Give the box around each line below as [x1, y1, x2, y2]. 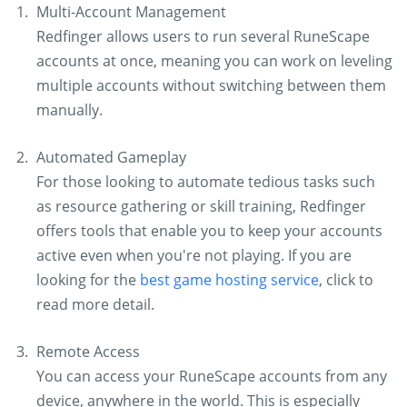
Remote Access [36, 342, 140, 362]
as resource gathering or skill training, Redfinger [36, 196, 366, 216]
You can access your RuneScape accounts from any [36, 366, 387, 386]
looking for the [36, 270, 140, 290]
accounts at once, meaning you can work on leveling [36, 51, 392, 71]
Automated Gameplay [36, 147, 186, 167]
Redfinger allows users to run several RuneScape [36, 26, 370, 46]
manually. [36, 100, 103, 120]
